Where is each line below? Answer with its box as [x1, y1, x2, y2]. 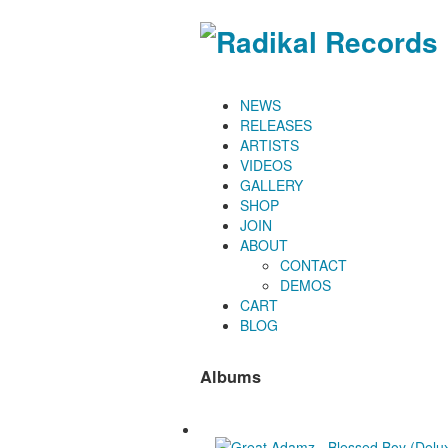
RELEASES [239, 114, 312, 135]
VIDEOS [239, 154, 292, 175]
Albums [199, 365, 261, 389]
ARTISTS [239, 134, 299, 155]
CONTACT [279, 254, 347, 275]
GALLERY [239, 174, 303, 195]
